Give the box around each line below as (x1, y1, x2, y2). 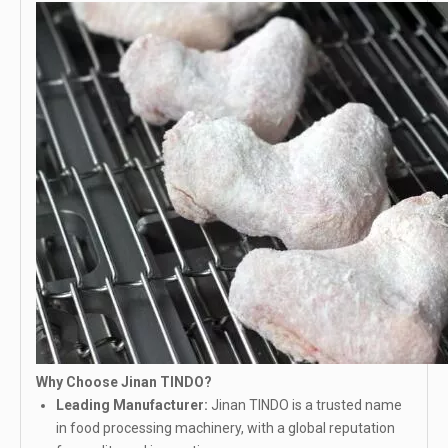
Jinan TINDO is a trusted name (208, 396, 402, 413)
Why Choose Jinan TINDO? (36, 373, 212, 390)
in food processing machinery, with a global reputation (56, 419, 395, 436)
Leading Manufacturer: (56, 396, 208, 413)
